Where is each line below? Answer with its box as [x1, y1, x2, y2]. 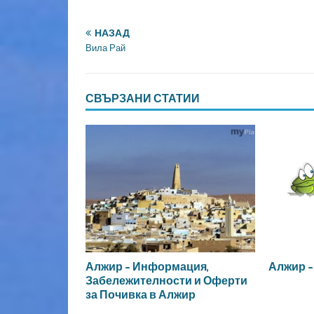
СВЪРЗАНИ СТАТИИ [86, 91, 200, 105]
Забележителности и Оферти [86, 273, 247, 287]
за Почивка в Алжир [86, 287, 196, 301]
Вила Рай [86, 43, 125, 53]
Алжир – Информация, [86, 259, 209, 273]
